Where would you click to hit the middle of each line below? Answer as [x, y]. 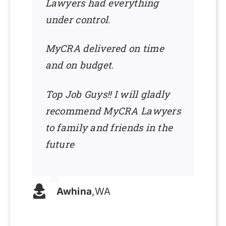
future [60, 144]
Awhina [74, 191]
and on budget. [80, 65]
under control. [78, 19]
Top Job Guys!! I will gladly [107, 94]
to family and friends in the [109, 127]
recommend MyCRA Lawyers [113, 110]
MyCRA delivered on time [104, 48]
